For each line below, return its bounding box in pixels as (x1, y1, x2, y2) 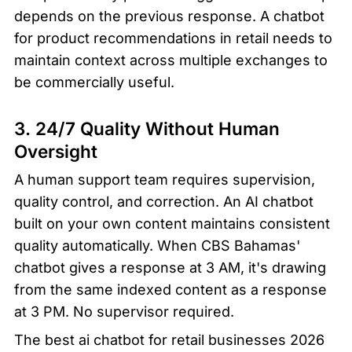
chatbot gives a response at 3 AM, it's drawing (14, 258, 326, 276)
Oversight (14, 140, 97, 162)
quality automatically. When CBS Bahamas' (14, 236, 300, 254)
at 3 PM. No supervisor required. (14, 302, 234, 320)
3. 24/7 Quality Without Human (14, 117, 280, 139)
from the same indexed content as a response (14, 280, 327, 298)
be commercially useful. (14, 74, 174, 91)
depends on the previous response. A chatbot (14, 8, 324, 25)
